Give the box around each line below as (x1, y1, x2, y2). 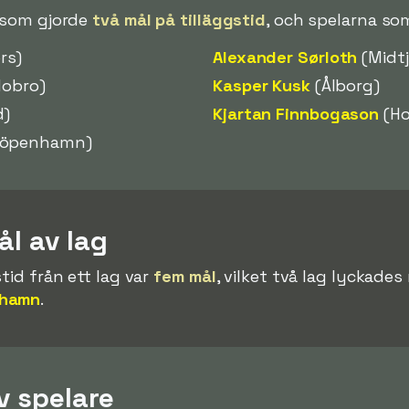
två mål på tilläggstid (92, 8, 267, 30)
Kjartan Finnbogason (213, 102, 380, 124)
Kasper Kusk (213, 74, 310, 96)
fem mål (153, 265, 216, 287)
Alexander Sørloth (213, 46, 358, 68)
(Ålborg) (309, 74, 380, 96)
